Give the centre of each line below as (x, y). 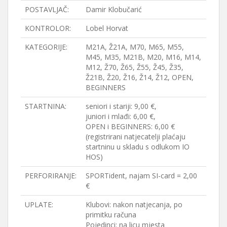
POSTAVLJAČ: (47, 9)
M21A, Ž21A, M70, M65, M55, (135, 47)
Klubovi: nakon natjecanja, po (134, 204)
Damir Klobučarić (114, 9)
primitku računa (111, 214)
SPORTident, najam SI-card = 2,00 (141, 175)
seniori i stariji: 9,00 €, (121, 106)
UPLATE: (39, 204)
